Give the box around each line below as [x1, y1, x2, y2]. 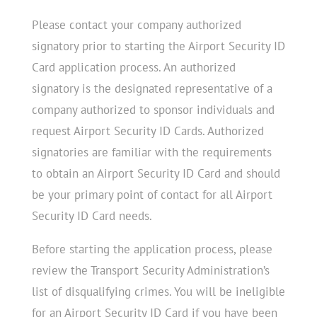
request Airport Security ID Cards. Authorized [31, 122, 264, 139]
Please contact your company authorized [31, 16, 241, 33]
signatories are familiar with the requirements [31, 144, 272, 160]
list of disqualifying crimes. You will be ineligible [31, 283, 285, 299]
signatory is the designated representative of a [31, 80, 272, 96]
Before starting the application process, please [31, 241, 272, 257]
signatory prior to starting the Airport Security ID [31, 38, 285, 54]
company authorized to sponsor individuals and [31, 101, 275, 117]
